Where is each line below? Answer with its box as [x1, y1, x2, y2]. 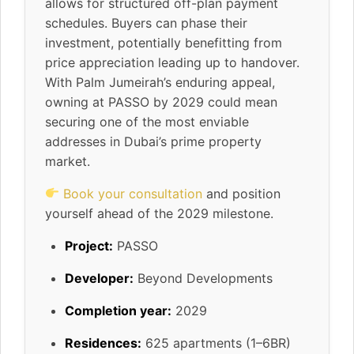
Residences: [65, 334, 141, 351]
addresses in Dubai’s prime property [45, 133, 262, 149]
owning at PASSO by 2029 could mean [45, 93, 277, 110]
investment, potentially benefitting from [45, 34, 282, 51]
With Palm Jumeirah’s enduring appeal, [45, 73, 275, 90]
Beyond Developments [134, 269, 273, 286]
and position [202, 185, 281, 201]
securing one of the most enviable [45, 113, 249, 130]
